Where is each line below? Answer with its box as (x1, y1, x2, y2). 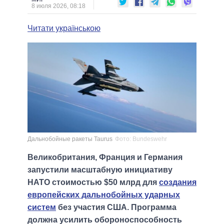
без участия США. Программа (56, 203, 176, 212)
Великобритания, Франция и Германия (27, 153, 182, 162)
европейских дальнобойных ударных (27, 190, 180, 199)
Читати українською (27, 23, 100, 32)
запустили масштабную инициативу (27, 165, 172, 174)
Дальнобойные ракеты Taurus (27, 135, 112, 143)
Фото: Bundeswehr (115, 135, 167, 143)
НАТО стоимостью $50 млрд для (27, 178, 159, 187)
